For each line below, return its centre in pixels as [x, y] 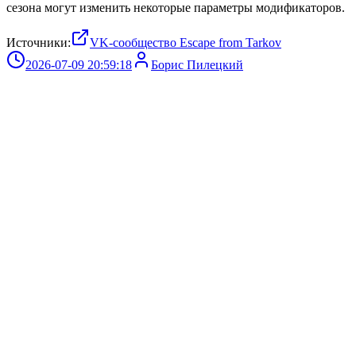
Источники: [39, 42]
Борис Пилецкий [197, 64]
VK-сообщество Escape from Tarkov [186, 42]
